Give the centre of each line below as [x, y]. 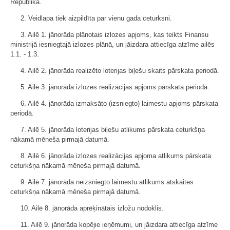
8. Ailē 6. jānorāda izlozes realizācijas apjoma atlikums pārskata [116, 156]
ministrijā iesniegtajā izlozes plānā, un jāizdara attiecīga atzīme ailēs [112, 44]
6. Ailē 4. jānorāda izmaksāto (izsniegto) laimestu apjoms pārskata [119, 103]
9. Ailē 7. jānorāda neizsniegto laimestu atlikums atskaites [107, 182]
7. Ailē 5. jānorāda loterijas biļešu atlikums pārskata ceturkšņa [113, 130]
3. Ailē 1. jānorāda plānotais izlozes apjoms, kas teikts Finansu [114, 35]
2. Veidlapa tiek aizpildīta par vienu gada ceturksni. [96, 18]
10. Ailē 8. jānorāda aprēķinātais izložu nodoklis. [92, 208]
